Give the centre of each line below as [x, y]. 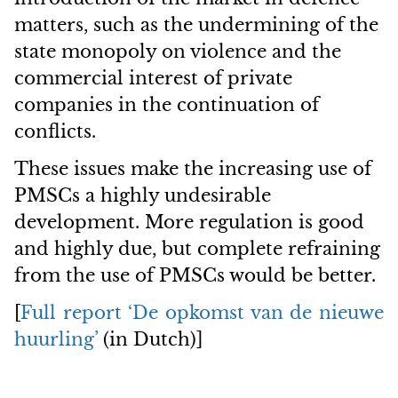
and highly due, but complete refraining [197, 249]
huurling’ [56, 339]
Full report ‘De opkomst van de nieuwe [202, 313]
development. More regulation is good [189, 222]
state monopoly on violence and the [178, 52]
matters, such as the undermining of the [196, 25]
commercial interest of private [153, 78]
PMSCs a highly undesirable [143, 195]
